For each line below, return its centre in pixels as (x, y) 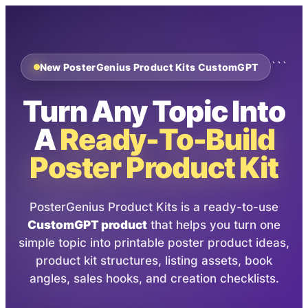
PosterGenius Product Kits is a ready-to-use (154, 207)
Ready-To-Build (167, 139)
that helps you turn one (214, 225)
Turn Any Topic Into (154, 111)
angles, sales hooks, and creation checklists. (154, 278)
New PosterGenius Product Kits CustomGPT (149, 67)
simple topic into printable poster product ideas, (154, 243)
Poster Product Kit (154, 167)
